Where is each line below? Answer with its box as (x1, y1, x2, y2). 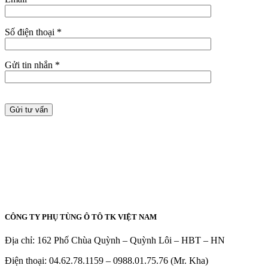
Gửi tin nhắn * (5, 60, 60, 71)
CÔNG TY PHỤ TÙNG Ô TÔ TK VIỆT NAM (5, 212, 157, 221)
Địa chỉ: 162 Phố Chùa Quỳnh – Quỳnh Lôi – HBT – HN (5, 234, 225, 245)
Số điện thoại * (5, 27, 62, 38)
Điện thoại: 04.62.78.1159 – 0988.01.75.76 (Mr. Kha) (5, 255, 208, 266)
